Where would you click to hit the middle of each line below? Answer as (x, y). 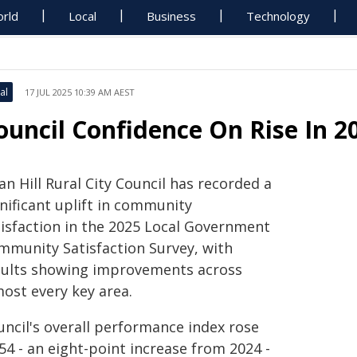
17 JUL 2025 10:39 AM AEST (80, 92)
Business (172, 16)
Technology (279, 16)
